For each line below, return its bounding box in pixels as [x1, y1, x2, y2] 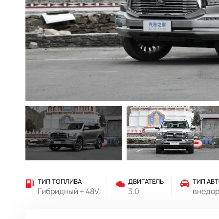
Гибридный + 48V [38, 186, 99, 197]
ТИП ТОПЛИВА [38, 177, 82, 186]
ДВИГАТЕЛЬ [128, 177, 164, 186]
